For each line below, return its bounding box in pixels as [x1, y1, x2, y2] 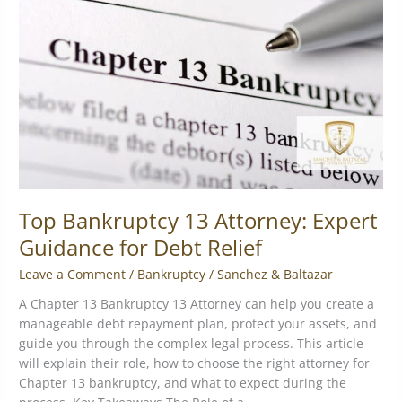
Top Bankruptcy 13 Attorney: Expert [19, 206, 379, 236]
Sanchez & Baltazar [217, 265, 334, 283]
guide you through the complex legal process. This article [19, 335, 364, 353]
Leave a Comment [19, 265, 127, 283]
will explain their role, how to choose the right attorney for [19, 354, 371, 372]
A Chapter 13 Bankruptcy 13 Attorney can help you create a [19, 295, 375, 313]
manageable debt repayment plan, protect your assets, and [19, 315, 378, 333]
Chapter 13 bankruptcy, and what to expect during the [19, 374, 347, 392]
